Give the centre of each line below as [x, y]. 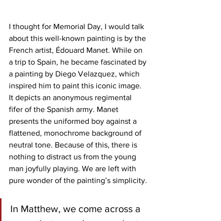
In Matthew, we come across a [77, 208]
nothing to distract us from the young [74, 156]
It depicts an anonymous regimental [71, 97]
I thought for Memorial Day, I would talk [77, 26]
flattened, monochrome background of [76, 133]
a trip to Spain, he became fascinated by [79, 62]
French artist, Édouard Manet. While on [77, 50]
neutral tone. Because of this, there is [74, 145]
